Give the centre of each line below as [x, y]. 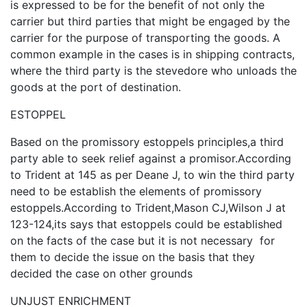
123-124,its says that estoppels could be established [146, 224]
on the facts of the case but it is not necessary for [143, 240]
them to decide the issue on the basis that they [133, 257]
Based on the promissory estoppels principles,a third [147, 142]
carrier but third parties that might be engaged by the [150, 21]
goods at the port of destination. [96, 87]
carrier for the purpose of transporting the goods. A [145, 37]
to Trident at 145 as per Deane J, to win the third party [152, 174]
